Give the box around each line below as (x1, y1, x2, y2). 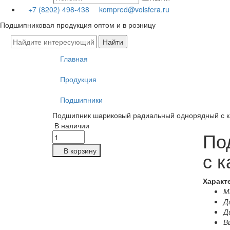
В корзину (64, 145, 97, 156)
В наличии (54, 120, 89, 130)
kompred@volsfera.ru (99, 4, 169, 14)
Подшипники (60, 94, 103, 105)
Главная (60, 53, 88, 64)
